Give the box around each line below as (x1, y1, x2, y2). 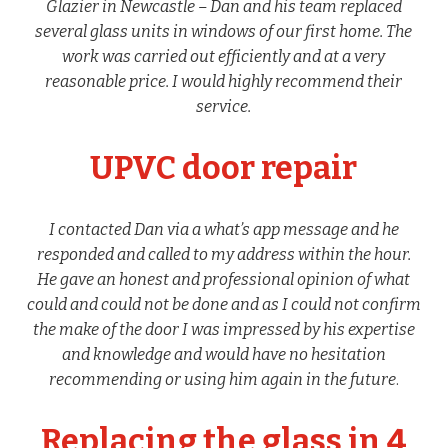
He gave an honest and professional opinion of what (37, 270, 411, 290)
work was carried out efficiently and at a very (62, 47, 386, 67)
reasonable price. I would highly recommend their (45, 72, 403, 92)
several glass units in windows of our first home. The (35, 22, 413, 42)
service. (196, 97, 252, 117)
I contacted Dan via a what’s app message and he (48, 220, 399, 240)
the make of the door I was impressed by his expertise (32, 320, 415, 340)
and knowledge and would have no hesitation (61, 345, 386, 365)
